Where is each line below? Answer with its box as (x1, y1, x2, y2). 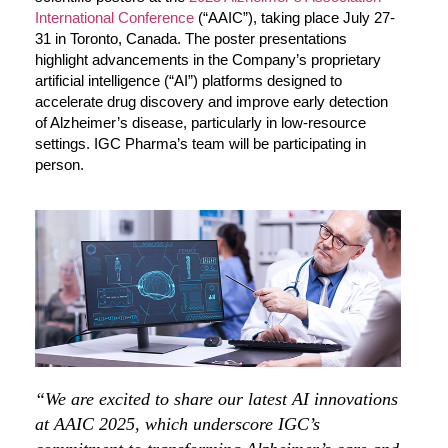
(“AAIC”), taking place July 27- (194, 9, 395, 27)
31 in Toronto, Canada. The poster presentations (35, 30, 347, 48)
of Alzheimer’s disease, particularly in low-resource (35, 114, 366, 132)
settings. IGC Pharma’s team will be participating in (35, 135, 366, 153)
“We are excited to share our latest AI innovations (35, 389, 398, 410)
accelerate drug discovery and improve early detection (35, 93, 388, 111)
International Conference (35, 9, 194, 27)
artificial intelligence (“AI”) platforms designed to (35, 72, 342, 90)
